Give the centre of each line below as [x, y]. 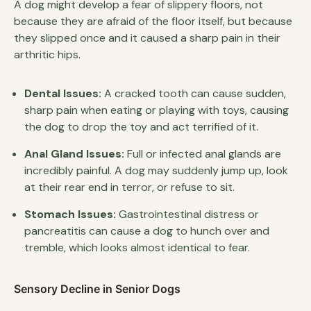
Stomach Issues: [70, 214]
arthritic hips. [47, 54]
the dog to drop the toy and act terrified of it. [141, 126]
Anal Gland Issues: [74, 153]
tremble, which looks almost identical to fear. [137, 247]
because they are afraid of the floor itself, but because [153, 21]
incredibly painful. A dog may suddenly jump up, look [156, 170]
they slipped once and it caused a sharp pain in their [147, 37]
